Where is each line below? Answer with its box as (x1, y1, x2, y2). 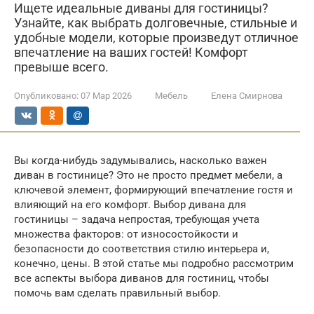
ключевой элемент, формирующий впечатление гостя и (14, 184, 293, 196)
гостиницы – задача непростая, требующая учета (14, 213, 259, 226)
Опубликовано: (14, 90, 78, 101)
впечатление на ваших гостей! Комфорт (14, 45, 248, 60)
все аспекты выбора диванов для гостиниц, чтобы (14, 272, 269, 285)
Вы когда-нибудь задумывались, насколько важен (14, 154, 267, 167)
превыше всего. (14, 60, 109, 74)
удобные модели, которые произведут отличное (14, 30, 299, 45)
